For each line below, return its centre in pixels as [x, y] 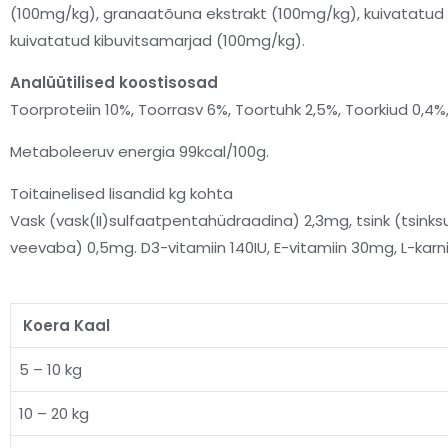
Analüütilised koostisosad [114, 83]
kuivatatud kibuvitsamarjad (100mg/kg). [157, 41]
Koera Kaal [64, 326]
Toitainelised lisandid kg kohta [121, 194]
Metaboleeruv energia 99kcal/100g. [139, 152]
